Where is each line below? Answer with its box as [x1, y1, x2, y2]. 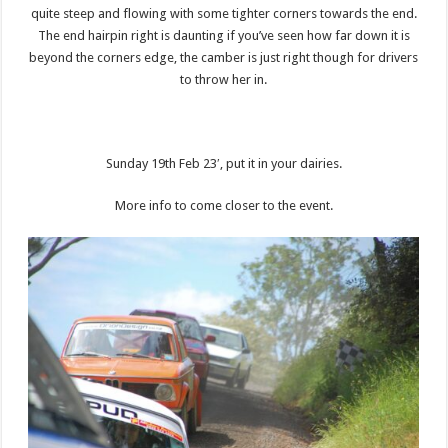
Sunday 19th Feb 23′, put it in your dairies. [105, 155, 342, 171]
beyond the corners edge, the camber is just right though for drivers [29, 49, 419, 65]
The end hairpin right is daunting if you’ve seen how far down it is [37, 27, 410, 43]
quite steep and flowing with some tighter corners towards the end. [30, 5, 417, 21]
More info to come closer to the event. [114, 197, 333, 213]
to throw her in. [180, 71, 268, 87]
